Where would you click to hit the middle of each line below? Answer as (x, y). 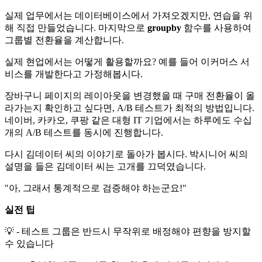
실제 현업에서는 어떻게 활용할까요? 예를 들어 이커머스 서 (127, 62)
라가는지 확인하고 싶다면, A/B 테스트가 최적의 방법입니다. (130, 108)
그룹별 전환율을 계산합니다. (64, 40)
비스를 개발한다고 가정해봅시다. (74, 74)
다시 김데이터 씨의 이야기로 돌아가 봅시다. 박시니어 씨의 (126, 154)
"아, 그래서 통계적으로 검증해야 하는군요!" (96, 188)
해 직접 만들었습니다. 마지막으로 (76, 28)
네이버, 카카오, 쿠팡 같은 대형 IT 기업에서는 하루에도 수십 (128, 120)
